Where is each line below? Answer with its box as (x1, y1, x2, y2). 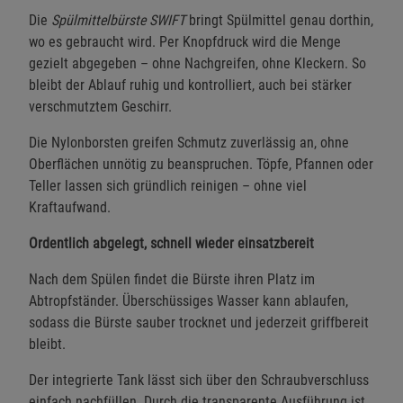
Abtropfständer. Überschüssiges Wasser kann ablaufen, (29, 291, 348, 309)
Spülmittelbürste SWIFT (51, 11, 185, 29)
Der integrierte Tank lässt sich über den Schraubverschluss (29, 371, 369, 389)
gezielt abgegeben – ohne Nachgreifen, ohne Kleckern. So (29, 54, 366, 72)
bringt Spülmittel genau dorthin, (185, 11, 373, 29)
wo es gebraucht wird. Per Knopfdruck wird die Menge (29, 32, 341, 50)
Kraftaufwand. (29, 198, 111, 216)
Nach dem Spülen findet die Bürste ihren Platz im (29, 270, 315, 288)
